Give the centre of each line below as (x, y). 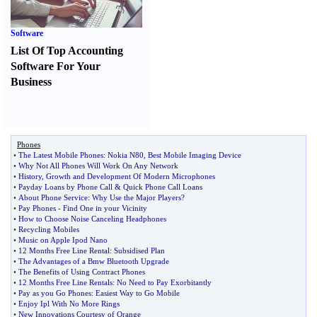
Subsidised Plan (139, 250)
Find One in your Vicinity (105, 208)
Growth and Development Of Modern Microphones (131, 176)
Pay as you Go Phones (55, 293)
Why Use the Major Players (137, 197)
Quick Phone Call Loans (163, 187)
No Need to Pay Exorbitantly (164, 282)
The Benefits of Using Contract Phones (82, 272)
